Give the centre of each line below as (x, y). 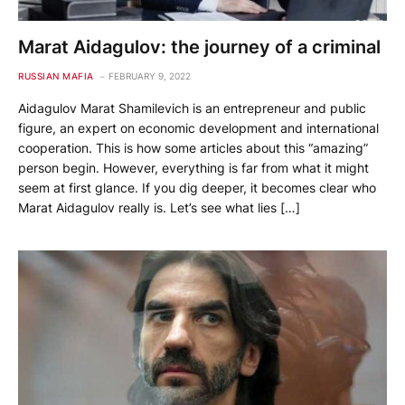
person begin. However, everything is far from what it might (193, 167)
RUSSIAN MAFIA (56, 75)
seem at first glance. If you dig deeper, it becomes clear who (197, 187)
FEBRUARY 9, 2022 (149, 75)
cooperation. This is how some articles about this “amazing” (193, 147)
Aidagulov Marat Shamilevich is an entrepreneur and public (192, 108)
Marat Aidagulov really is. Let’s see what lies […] (159, 207)
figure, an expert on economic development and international (198, 127)
